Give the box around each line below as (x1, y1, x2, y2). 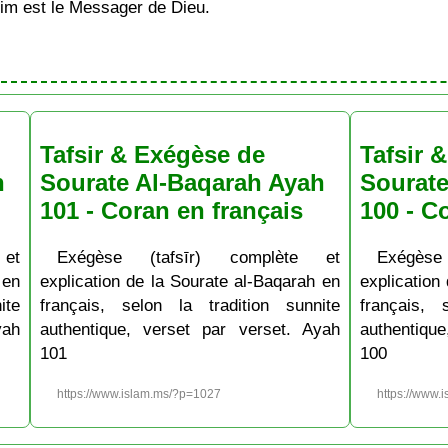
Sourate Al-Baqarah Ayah (39, 168, 325, 196)
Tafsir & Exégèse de (39, 140, 265, 168)
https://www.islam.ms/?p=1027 (57, 387, 222, 402)
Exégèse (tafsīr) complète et (57, 246, 340, 267)
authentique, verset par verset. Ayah (39, 318, 340, 339)
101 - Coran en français (39, 196, 303, 224)
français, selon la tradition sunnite (39, 294, 340, 315)
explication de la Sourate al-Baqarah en (39, 270, 340, 291)
